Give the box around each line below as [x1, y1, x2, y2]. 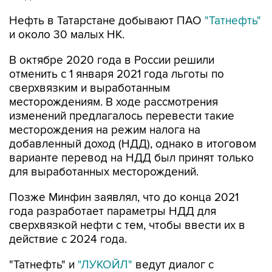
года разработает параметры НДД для [9, 205, 216, 219]
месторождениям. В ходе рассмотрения [9, 95, 218, 109]
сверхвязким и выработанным [9, 81, 170, 95]
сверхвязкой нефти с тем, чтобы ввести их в [9, 219, 245, 233]
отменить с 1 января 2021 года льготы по [9, 67, 224, 81]
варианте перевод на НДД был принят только [9, 151, 254, 165]
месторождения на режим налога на [9, 123, 200, 137]
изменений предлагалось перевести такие [9, 109, 234, 123]
